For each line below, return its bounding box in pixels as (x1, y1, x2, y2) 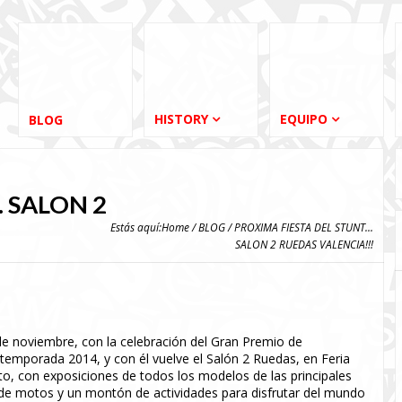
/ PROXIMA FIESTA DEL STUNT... (225, 220, 373, 234)
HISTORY (154, 110, 208, 127)
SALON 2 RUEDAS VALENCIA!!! (235, 237, 373, 251)
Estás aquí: (110, 220, 162, 234)
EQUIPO (280, 110, 328, 127)
